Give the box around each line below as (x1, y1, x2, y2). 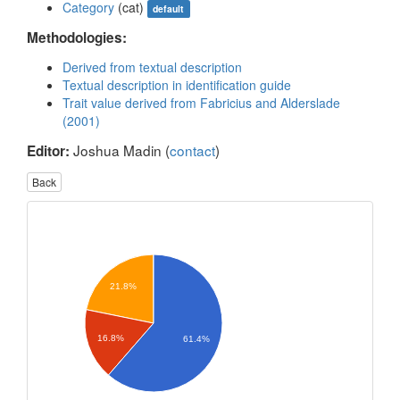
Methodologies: (27, 28, 127, 47)
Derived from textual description (62, 58, 242, 76)
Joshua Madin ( (70, 140, 170, 160)
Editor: (27, 141, 70, 161)
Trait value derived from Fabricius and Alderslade (62, 94, 340, 112)
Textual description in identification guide (62, 76, 291, 94)
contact (170, 140, 215, 160)
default (153, 2, 185, 15)
